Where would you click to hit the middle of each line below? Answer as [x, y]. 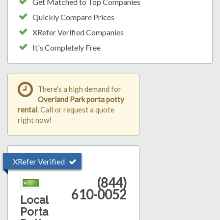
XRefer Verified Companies [78, 32]
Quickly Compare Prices [73, 17]
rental [27, 109]
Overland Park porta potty [81, 99]
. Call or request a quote [76, 109]
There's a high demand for [80, 89]
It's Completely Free [67, 47]
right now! [35, 120]
